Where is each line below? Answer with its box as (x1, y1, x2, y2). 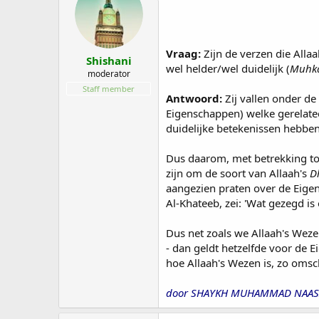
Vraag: (166, 46, 201, 61)
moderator (87, 68, 130, 80)
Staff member (83, 83, 135, 94)
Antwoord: (166, 90, 222, 105)
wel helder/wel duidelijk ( (166, 61, 290, 75)
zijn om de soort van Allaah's (166, 165, 310, 180)
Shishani (85, 53, 132, 68)
